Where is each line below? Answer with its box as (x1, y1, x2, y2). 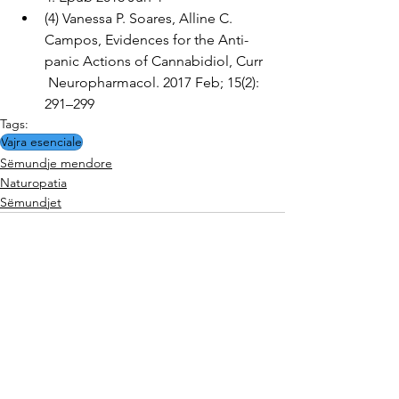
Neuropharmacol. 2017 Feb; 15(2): (45, 73, 263, 91)
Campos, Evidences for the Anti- (45, 30, 248, 48)
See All (246, 334, 285, 351)
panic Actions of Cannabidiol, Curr (45, 52, 266, 69)
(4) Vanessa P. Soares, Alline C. (45, 9, 240, 27)
